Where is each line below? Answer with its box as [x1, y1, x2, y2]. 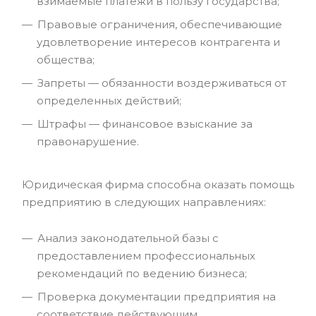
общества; [37, 52, 95, 66]
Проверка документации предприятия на [37, 289, 276, 303]
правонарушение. [37, 134, 139, 148]
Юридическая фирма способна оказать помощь [22, 177, 294, 191]
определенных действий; [37, 93, 181, 107]
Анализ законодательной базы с [37, 231, 219, 245]
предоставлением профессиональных [37, 248, 255, 262]
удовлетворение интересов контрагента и [37, 35, 280, 49]
